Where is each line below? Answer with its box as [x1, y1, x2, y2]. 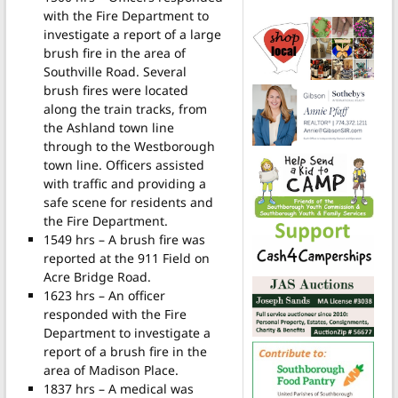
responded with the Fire [43, 305, 187, 322]
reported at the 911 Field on [43, 249, 210, 267]
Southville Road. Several [43, 62, 187, 80]
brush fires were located [43, 81, 188, 99]
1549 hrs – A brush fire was [43, 230, 205, 248]
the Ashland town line [43, 118, 174, 136]
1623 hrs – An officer [43, 286, 165, 304]
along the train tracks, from [43, 99, 207, 117]
